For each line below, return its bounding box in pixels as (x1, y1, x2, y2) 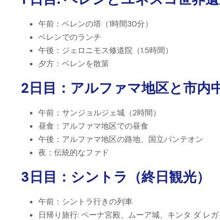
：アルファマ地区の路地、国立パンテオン (54, 134, 203, 144)
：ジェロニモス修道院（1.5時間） (54, 45, 173, 55)
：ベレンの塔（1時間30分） (54, 19, 153, 29)
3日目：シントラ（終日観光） (21, 168, 210, 186)
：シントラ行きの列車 (54, 196, 133, 207)
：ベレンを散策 (54, 58, 109, 69)
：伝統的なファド (46, 147, 109, 158)
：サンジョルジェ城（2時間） (54, 108, 161, 118)
